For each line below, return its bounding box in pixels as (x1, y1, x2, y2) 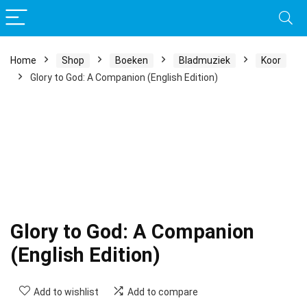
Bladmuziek (179, 55, 230, 66)
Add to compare (127, 286, 198, 298)
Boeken (115, 55, 148, 66)
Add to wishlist (34, 286, 99, 298)
